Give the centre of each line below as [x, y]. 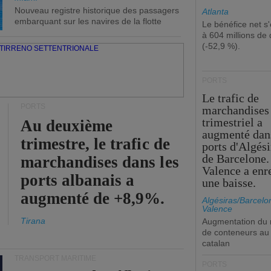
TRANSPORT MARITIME [55, 258]
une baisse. [229, 183]
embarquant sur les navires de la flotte [88, 21]
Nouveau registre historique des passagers [97, 10]
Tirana [33, 221]
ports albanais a [78, 180]
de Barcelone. [236, 158]
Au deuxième [67, 126]
